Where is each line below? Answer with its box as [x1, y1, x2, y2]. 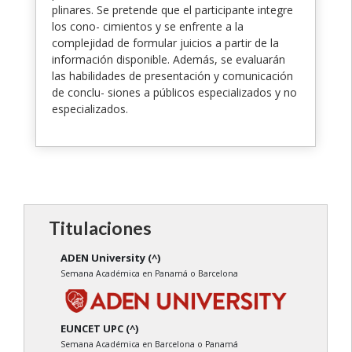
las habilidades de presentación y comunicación [52, 68, 293, 83]
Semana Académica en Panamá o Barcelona [60, 267, 238, 279]
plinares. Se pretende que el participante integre [52, 2, 293, 17]
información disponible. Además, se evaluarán [52, 51, 285, 67]
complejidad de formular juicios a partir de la [52, 35, 279, 50]
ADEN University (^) [60, 250, 160, 265]
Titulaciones [49, 216, 152, 239]
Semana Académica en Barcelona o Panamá [60, 339, 238, 350]
